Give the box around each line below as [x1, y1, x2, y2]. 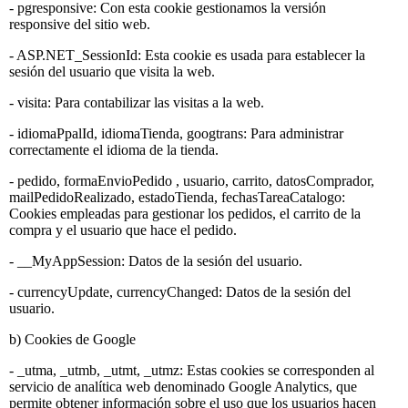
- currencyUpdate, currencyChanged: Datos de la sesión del [9, 283, 351, 300]
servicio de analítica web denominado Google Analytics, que [9, 378, 357, 394]
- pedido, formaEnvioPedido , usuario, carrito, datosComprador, [9, 172, 374, 189]
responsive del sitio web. [9, 15, 150, 32]
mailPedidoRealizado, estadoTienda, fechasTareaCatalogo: [9, 189, 345, 205]
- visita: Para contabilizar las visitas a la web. [9, 94, 264, 110]
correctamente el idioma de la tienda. [9, 141, 219, 158]
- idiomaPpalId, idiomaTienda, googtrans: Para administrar [9, 125, 343, 141]
